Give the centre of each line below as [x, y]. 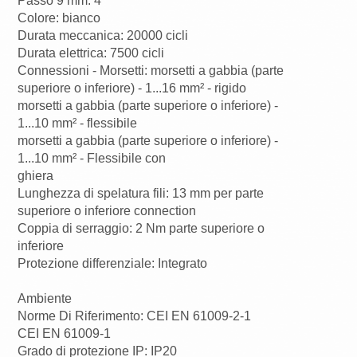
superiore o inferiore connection [107, 211]
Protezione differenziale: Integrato [113, 264]
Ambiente [45, 299]
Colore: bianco [59, 18]
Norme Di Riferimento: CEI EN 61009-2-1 [135, 316]
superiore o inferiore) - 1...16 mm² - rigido [132, 88]
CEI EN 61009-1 [65, 334]
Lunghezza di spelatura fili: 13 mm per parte [141, 194]
